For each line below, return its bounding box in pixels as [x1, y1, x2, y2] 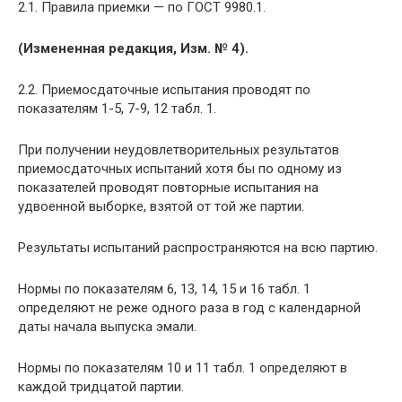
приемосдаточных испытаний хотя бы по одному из [18, 160, 342, 177]
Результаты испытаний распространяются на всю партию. [18, 239, 378, 256]
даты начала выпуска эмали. [18, 318, 197, 335]
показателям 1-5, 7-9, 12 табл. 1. [18, 100, 216, 117]
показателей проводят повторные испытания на [18, 179, 319, 196]
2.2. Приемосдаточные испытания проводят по [18, 81, 310, 98]
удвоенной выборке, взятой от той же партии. [18, 197, 304, 214]
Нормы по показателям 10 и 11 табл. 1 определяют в [18, 359, 347, 376]
